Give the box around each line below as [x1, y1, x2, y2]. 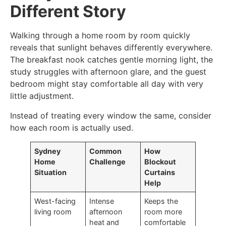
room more [144, 207, 183, 216]
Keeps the [144, 196, 179, 205]
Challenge [89, 157, 126, 166]
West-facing [34, 196, 76, 205]
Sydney [34, 146, 61, 155]
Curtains [144, 167, 176, 177]
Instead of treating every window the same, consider [10, 110, 211, 121]
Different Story [10, 2, 126, 22]
